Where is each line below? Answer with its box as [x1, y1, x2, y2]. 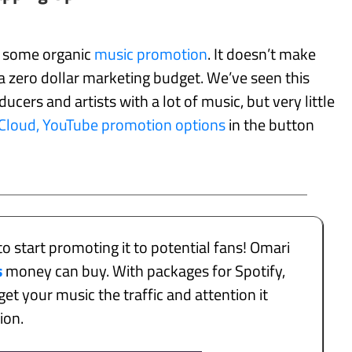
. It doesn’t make [207, 42, 316, 67]
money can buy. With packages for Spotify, [2, 258, 286, 284]
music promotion [94, 42, 207, 67]
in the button [225, 112, 314, 137]
